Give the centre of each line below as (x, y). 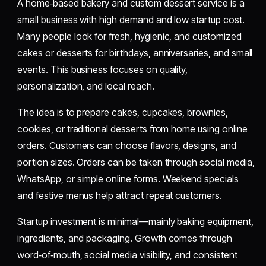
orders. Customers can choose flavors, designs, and (127, 145)
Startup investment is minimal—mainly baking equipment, (135, 221)
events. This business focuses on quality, (103, 69)
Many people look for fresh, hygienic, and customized (129, 36)
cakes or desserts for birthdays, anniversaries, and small (135, 53)
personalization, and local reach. (86, 86)
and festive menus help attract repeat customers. (120, 195)
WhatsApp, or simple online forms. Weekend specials (128, 178)
